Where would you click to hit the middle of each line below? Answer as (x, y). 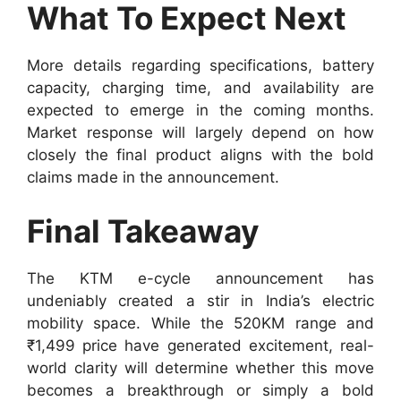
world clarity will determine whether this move (200, 367)
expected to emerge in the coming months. (200, 111)
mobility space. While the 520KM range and (200, 323)
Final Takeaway (143, 230)
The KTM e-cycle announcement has (200, 278)
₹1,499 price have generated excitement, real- (200, 345)
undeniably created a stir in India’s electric (200, 300)
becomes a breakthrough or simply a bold (200, 390)
